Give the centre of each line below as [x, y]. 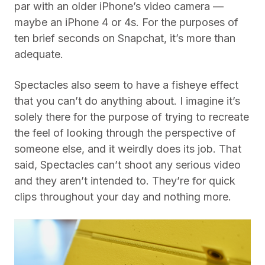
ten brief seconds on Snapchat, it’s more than [125, 38]
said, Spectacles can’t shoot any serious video [127, 165]
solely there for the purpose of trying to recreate [132, 117]
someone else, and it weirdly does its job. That [128, 149]
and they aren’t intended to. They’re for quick [125, 181]
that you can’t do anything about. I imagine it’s [127, 101]
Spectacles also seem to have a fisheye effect [126, 85]
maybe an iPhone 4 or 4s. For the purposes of [126, 22]
